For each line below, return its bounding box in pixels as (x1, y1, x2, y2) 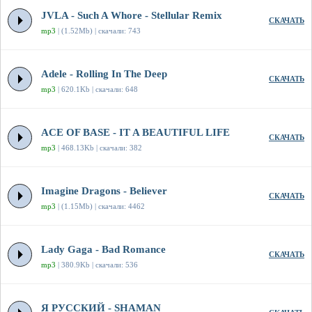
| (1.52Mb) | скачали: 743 (56, 26, 141, 36)
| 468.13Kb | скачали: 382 (56, 143, 142, 153)
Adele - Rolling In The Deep (41, 68, 167, 80)
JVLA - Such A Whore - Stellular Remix (41, 10, 222, 22)
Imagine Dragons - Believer (41, 185, 167, 197)
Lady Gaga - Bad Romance (41, 244, 166, 256)
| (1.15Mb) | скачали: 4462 (56, 202, 145, 211)
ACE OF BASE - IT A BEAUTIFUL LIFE (41, 127, 230, 139)
